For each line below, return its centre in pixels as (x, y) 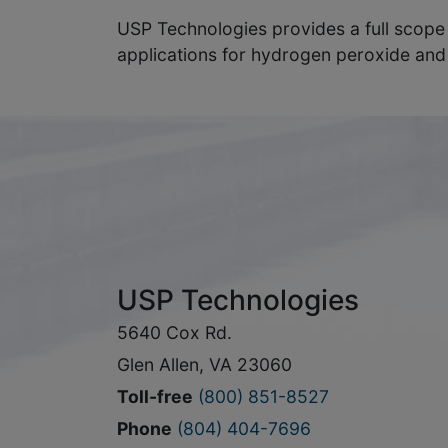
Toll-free (155, 396)
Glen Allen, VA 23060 (204, 364)
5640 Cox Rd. (174, 332)
